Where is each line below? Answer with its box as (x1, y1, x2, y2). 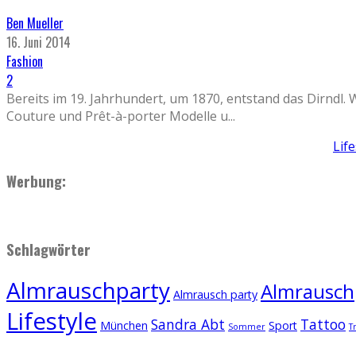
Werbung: (6, 169, 66, 192)
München (100, 318, 148, 334)
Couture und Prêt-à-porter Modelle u (6, 107, 228, 126)
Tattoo (300, 315, 346, 335)
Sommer (228, 321, 265, 333)
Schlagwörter (6, 238, 91, 261)
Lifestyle (6, 305, 97, 338)
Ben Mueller (6, 14, 64, 33)
